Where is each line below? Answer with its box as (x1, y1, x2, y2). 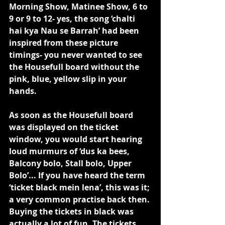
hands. (9, 85, 37, 96)
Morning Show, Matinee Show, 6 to (9, 1, 150, 12)
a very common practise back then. (9, 194, 152, 205)
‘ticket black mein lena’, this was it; (9, 182, 152, 193)
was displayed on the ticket (9, 122, 121, 133)
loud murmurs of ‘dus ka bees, (9, 146, 132, 157)
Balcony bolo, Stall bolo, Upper (9, 158, 134, 169)
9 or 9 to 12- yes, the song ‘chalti (9, 13, 137, 24)
